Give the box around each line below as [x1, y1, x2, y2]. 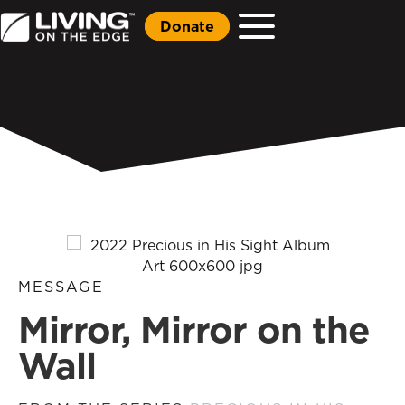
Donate [160, 15, 214, 36]
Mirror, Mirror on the [18, 304, 370, 354]
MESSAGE [18, 277, 104, 297]
